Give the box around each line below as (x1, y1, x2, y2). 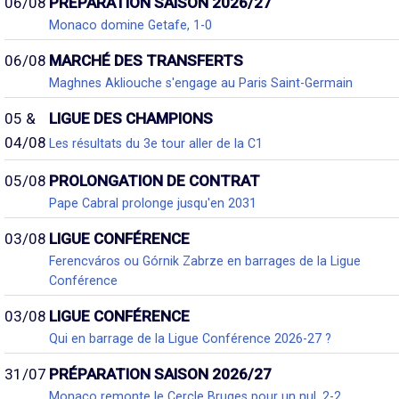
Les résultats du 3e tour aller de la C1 (49, 135, 263, 151)
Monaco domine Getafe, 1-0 (49, 18, 212, 32)
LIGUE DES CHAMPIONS (49, 110, 213, 127)
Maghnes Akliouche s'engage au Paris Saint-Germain (49, 76, 353, 90)
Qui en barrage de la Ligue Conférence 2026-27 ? (49, 331, 331, 346)
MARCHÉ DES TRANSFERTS (49, 52, 243, 69)
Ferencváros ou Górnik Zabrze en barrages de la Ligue (49, 254, 361, 268)
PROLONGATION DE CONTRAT (49, 172, 260, 190)
